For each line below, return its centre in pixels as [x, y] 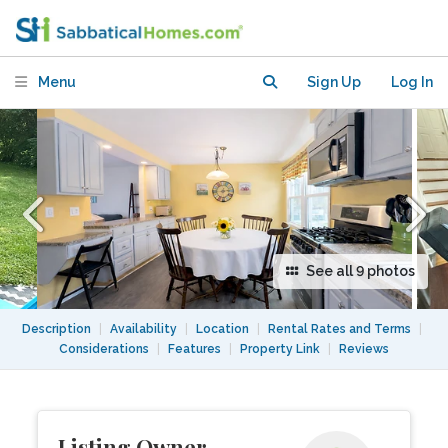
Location [222, 329]
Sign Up [334, 82]
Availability [143, 329]
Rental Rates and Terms [339, 329]
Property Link [280, 349]
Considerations [104, 349]
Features [194, 349]
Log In [412, 82]
